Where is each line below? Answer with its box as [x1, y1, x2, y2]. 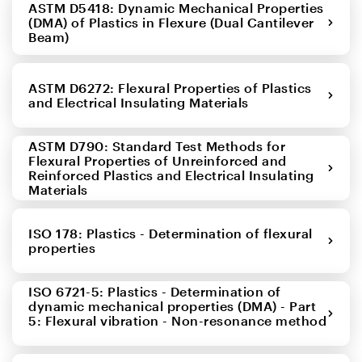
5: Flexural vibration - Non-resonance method [28, 312, 326, 328]
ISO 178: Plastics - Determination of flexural [28, 225, 313, 241]
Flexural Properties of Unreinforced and [28, 152, 287, 168]
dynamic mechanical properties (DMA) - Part [28, 297, 316, 314]
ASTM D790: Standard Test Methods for [28, 137, 285, 154]
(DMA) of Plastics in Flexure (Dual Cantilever [28, 14, 314, 30]
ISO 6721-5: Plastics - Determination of [28, 283, 281, 299]
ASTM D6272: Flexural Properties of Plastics [28, 79, 312, 95]
